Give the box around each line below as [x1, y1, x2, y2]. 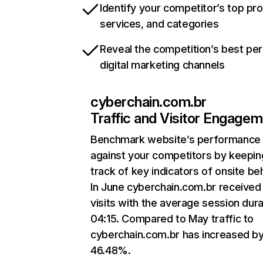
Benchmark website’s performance [90, 133, 261, 146]
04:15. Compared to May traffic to [90, 213, 254, 225]
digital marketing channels [100, 59, 225, 71]
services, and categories [100, 18, 219, 30]
